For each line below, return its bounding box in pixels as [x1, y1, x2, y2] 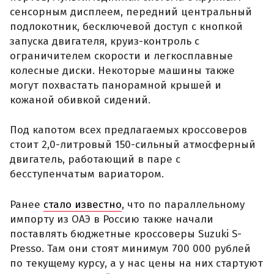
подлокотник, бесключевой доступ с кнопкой [10, 20, 243, 33]
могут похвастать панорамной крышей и [10, 78, 221, 92]
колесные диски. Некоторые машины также [10, 64, 235, 77]
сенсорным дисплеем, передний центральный [10, 5, 252, 18]
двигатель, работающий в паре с [10, 153, 180, 166]
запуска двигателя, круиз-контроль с [10, 34, 199, 48]
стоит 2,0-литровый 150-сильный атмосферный [10, 138, 256, 152]
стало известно [43, 198, 122, 211]
